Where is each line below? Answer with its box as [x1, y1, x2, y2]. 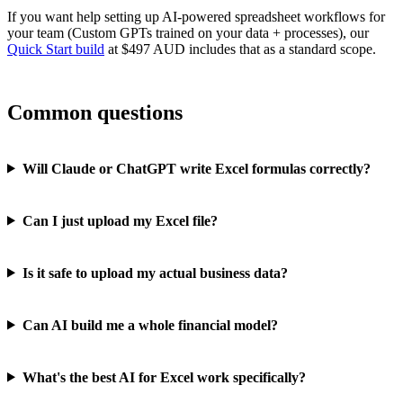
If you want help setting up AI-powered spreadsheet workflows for [7, 8, 385, 24]
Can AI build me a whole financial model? [22, 317, 278, 333]
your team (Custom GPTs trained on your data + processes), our [7, 24, 369, 40]
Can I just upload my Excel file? [22, 212, 218, 228]
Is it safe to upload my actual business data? [22, 264, 288, 281]
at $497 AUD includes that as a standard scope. [104, 40, 376, 57]
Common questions [7, 100, 183, 124]
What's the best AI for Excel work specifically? [22, 369, 306, 385]
